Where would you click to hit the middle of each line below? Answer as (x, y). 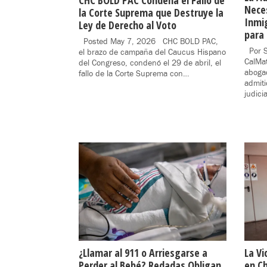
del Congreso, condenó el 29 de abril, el (150, 63)
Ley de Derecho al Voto (128, 25)
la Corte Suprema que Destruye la (151, 13)
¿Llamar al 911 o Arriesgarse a (143, 252)
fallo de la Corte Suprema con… (134, 74)
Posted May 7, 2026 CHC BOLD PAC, (148, 42)
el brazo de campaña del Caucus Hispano (152, 53)
